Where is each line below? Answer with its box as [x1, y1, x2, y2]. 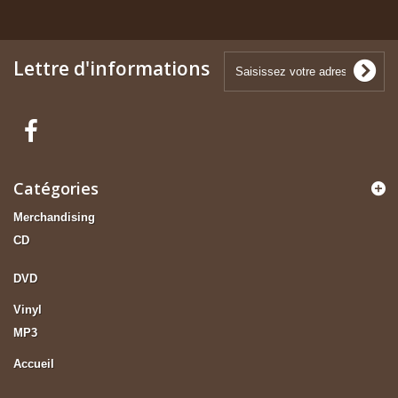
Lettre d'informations [13, 55, 210, 81]
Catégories [13, 177, 99, 199]
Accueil [13, 356, 54, 370]
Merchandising [13, 210, 95, 224]
